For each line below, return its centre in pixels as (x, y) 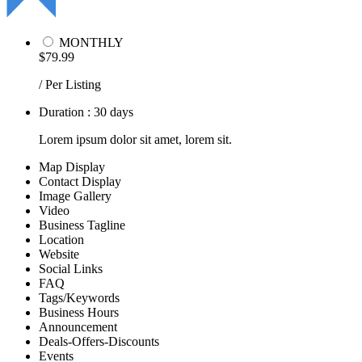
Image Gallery (75, 196)
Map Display (72, 166)
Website (59, 254)
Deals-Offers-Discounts (99, 341)
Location (61, 239)
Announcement (78, 326)
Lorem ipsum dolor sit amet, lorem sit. (135, 139)
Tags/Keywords (79, 297)
